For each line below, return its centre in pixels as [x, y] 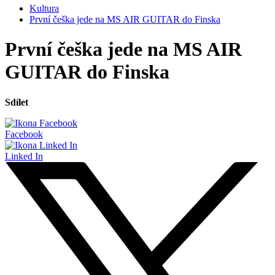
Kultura [44, 8]
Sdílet [17, 102]
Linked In [24, 156]
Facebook [24, 134]
